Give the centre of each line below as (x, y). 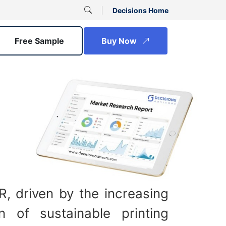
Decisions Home (140, 10)
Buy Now (120, 41)
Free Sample (39, 41)
